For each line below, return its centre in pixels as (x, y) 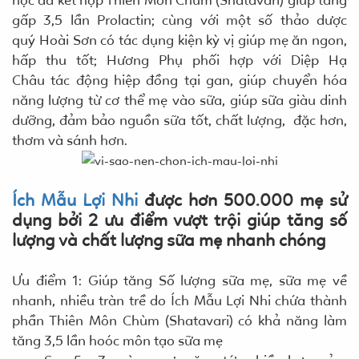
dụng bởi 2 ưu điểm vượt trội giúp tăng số (179, 220)
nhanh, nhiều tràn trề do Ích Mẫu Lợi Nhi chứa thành (179, 300)
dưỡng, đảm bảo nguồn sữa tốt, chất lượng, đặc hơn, (179, 120)
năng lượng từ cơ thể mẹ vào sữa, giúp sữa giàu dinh (179, 100)
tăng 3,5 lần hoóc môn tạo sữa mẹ (117, 340)
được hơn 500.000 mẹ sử (242, 200)
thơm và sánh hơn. (70, 140)
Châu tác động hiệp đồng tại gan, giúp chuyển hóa (179, 80)
